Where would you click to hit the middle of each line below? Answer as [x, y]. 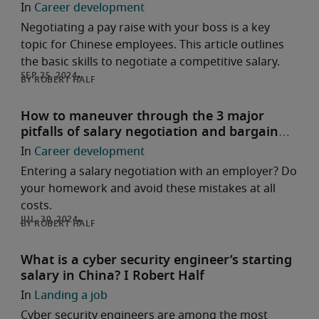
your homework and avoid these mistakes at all [148, 189]
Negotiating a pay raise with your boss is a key [145, 28]
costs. [36, 206]
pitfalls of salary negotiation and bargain [150, 132]
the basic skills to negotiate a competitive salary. [150, 62]
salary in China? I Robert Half [113, 276]
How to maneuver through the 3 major [142, 117]
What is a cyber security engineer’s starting [156, 261]
